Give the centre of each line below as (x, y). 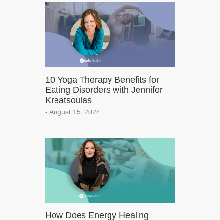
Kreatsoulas (69, 100)
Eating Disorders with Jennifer (104, 90)
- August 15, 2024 (73, 112)
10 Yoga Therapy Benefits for (102, 80)
